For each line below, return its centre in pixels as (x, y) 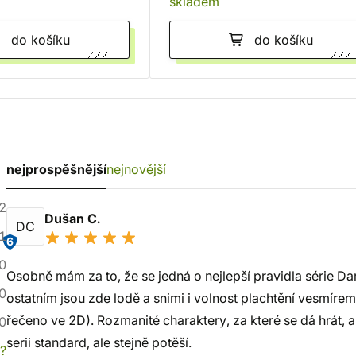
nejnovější (136, 169)
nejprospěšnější (56, 169)
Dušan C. (74, 219)
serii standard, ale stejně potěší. (99, 342)
